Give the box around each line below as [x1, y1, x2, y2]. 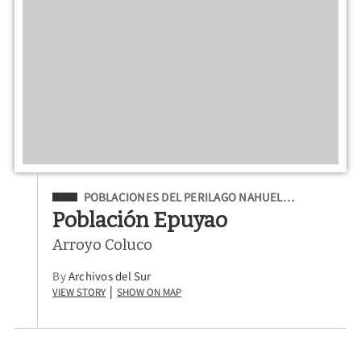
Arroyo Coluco [52, 236, 153, 255]
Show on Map [117, 281, 182, 301]
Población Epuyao [52, 207, 228, 234]
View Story [52, 281, 106, 301]
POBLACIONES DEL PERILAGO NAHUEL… [83, 189, 294, 205]
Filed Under [52, 186, 123, 203]
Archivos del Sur [68, 268, 151, 284]
